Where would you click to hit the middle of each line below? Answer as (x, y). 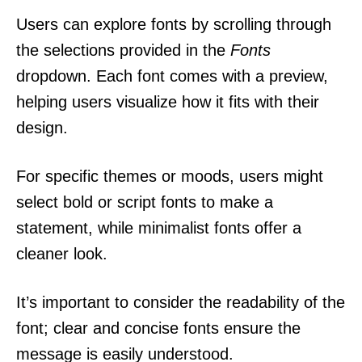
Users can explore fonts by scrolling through (174, 24)
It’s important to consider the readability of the (181, 302)
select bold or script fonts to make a (145, 202)
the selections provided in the (123, 50)
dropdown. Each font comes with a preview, (172, 76)
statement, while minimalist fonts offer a (159, 227)
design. (42, 127)
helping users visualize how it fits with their (168, 101)
